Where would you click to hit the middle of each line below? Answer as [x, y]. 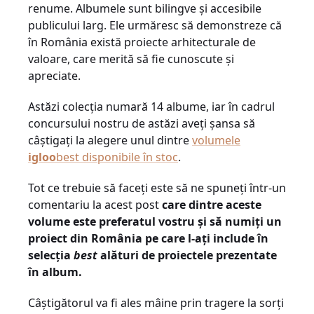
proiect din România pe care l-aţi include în [148, 238]
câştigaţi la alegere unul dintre [110, 140]
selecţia [49, 255]
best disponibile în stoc [117, 157]
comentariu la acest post [95, 205]
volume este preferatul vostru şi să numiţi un [155, 221]
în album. [55, 272]
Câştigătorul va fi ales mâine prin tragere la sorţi [156, 303]
